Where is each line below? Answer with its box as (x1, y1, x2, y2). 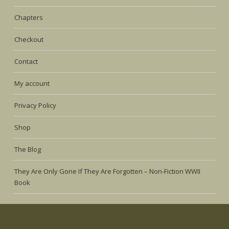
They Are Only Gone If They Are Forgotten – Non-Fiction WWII (14, 167, 201, 176)
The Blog (14, 145, 41, 154)
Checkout (14, 35, 44, 44)
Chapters (14, 13, 43, 22)
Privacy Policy (14, 101, 57, 110)
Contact (14, 57, 38, 66)
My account (14, 79, 50, 88)
